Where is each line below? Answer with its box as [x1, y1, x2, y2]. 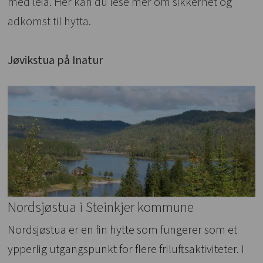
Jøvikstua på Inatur [8, 52, 103, 69]
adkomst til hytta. [8, 13, 92, 30]
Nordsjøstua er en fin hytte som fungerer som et [8, 221, 238, 238]
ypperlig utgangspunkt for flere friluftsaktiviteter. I [8, 241, 245, 258]
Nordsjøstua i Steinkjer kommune [8, 197, 194, 218]
